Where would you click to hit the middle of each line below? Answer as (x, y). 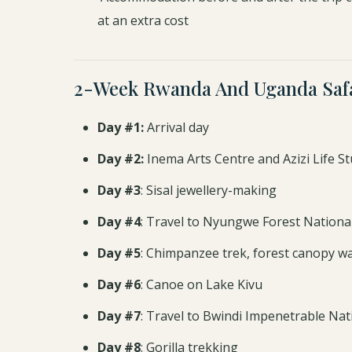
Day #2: (120, 159)
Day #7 (119, 316)
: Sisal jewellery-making (208, 190)
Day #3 (119, 190)
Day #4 (119, 222)
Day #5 (119, 253)
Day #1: (122, 127)
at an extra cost (143, 20)
